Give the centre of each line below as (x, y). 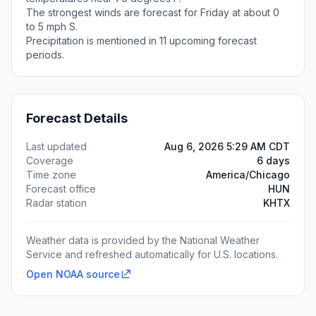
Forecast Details (77, 118)
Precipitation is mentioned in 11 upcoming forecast (141, 41)
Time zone (51, 175)
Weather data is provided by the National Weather (143, 240)
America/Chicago (248, 175)
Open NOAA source (73, 274)
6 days (273, 160)
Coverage (50, 160)
